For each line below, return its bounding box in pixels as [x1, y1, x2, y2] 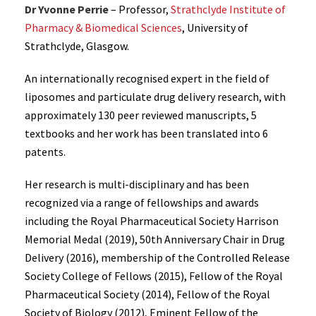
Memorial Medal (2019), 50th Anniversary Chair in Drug [25, 232, 285, 246]
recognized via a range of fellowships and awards [25, 195, 259, 209]
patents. [25, 145, 66, 159]
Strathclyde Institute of [171, 2, 286, 16]
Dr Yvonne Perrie [25, 2, 111, 16]
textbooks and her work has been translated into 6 [25, 126, 268, 140]
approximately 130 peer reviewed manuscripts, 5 [25, 108, 257, 122]
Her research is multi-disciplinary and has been [25, 177, 249, 191]
